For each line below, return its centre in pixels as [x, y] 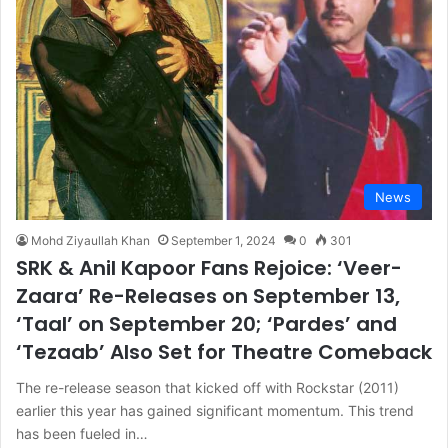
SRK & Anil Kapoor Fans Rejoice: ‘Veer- [209, 267]
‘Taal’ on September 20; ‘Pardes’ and [206, 323]
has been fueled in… [82, 433]
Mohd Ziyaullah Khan [90, 240]
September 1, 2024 [223, 240]
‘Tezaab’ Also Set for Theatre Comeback [224, 351]
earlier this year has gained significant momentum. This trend [215, 410]
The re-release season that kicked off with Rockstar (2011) [207, 387]
